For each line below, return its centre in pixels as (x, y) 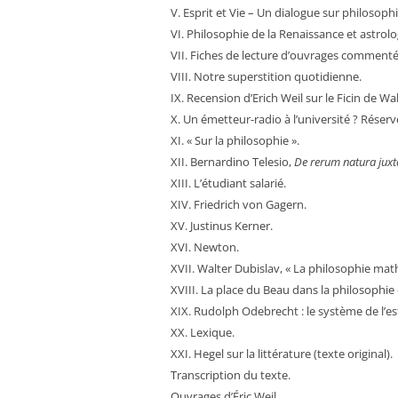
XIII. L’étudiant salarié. (228, 183)
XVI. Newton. (205, 247)
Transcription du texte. (231, 375)
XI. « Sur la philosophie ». (235, 140)
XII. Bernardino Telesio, (232, 162)
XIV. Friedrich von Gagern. (239, 204)
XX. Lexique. (203, 332)
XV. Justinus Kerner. (222, 226)
